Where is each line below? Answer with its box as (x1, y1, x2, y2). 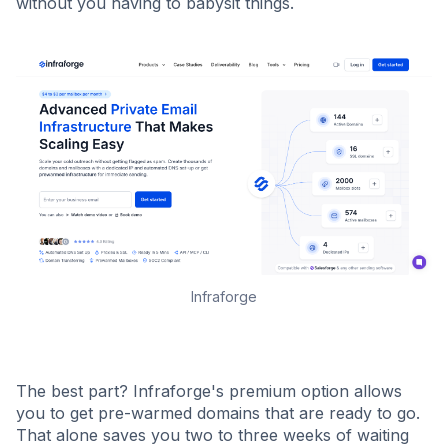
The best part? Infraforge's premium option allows (16, 381, 402, 401)
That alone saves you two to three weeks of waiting (16, 425, 409, 445)
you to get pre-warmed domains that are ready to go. (16, 403, 420, 423)
